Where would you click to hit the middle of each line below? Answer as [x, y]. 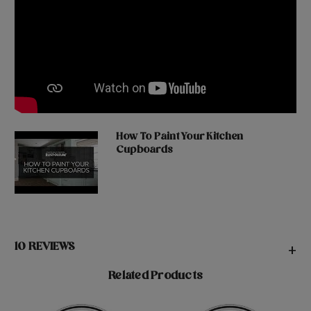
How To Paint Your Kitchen [179, 138]
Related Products [155, 277]
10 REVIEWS [45, 248]
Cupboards [144, 151]
